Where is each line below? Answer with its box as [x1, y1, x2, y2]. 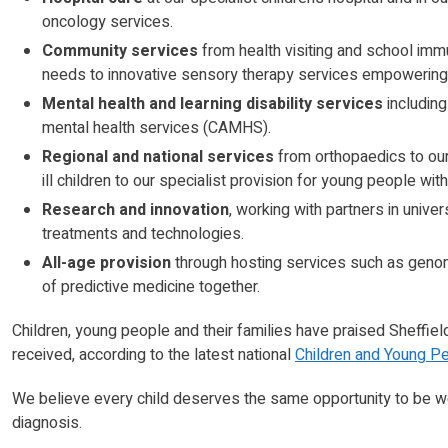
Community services [42, 38, 198, 63]
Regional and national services [42, 144, 274, 169]
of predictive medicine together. [42, 274, 260, 299]
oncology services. [42, 9, 173, 34]
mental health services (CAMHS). [42, 115, 275, 140]
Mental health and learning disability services [42, 91, 383, 116]
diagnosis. [12, 410, 82, 435]
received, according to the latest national [12, 342, 295, 367]
